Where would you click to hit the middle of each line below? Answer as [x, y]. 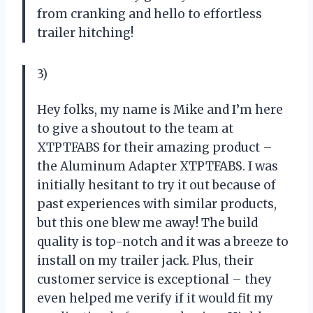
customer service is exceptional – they [154, 279]
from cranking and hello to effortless [150, 14]
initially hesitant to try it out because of [156, 185]
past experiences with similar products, [157, 204]
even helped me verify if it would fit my [155, 298]
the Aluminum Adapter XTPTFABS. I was [158, 166]
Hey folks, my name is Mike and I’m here [160, 109]
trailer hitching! [85, 32]
